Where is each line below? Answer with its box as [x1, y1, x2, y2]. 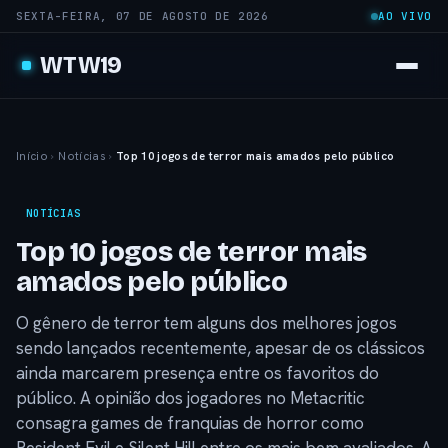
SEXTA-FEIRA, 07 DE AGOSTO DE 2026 [16, 9, 269, 23]
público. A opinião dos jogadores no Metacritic [16, 387, 365, 409]
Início [16, 148, 49, 163]
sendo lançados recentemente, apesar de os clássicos [16, 337, 425, 359]
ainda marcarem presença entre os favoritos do [16, 362, 379, 384]
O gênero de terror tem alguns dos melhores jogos [16, 312, 397, 334]
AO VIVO [378, 9, 432, 23]
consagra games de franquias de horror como [16, 412, 364, 434]
